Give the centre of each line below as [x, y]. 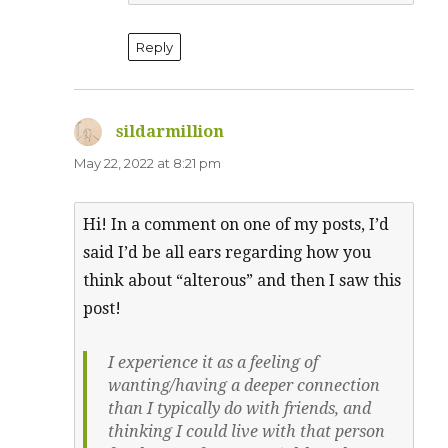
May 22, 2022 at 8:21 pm [148, 162]
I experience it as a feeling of [212, 362]
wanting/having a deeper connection [243, 385]
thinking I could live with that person [246, 431]
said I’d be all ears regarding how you [227, 252]
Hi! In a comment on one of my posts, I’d [236, 224]
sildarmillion [170, 131]
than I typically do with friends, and [239, 408]
